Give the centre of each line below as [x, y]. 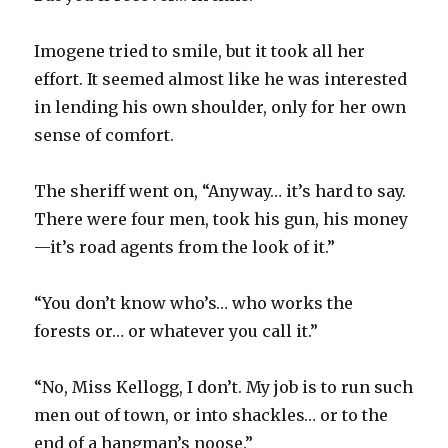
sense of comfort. [104, 134]
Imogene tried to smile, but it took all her [200, 50]
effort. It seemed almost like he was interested [221, 78]
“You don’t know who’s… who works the [194, 302]
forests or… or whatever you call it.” [176, 330]
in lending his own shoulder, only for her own [220, 106]
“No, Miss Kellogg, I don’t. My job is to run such [224, 386]
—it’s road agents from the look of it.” [185, 246]
